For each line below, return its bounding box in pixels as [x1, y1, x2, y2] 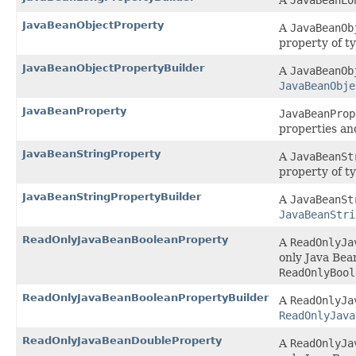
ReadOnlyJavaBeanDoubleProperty [22, 335, 222, 347]
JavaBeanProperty [22, 105, 126, 118]
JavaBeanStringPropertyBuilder [22, 191, 201, 203]
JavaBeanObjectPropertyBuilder [22, 62, 204, 75]
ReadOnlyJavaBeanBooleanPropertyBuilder [22, 292, 269, 304]
